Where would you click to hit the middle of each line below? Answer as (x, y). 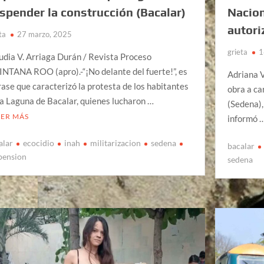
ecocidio (39, 143)
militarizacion (116, 143)
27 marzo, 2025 (45, 34)
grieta (238, 52)
